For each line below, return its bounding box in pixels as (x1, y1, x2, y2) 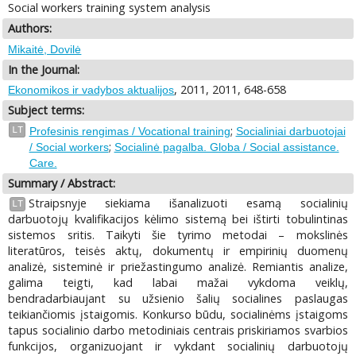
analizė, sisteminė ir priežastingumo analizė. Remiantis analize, (8, 259, 348, 275)
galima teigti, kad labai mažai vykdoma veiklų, (8, 275, 348, 291)
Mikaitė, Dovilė (8, 42, 82, 56)
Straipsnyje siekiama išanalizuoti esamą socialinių (28, 195, 348, 211)
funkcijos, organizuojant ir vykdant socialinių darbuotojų (8, 339, 348, 354)
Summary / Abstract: (8, 175, 116, 191)
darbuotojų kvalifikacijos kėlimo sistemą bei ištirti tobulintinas (8, 211, 348, 227)
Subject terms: (8, 103, 85, 118)
